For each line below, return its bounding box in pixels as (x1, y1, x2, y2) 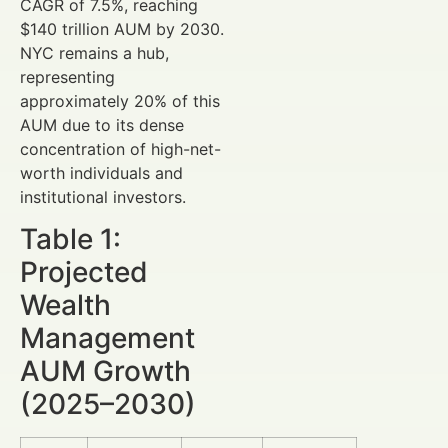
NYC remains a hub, (20, 42, 169, 63)
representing (20, 66, 115, 87)
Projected (20, 255, 148, 290)
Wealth (20, 288, 111, 323)
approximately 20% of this (20, 90, 220, 111)
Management (20, 321, 195, 356)
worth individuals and (20, 162, 183, 183)
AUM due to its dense (20, 114, 184, 135)
